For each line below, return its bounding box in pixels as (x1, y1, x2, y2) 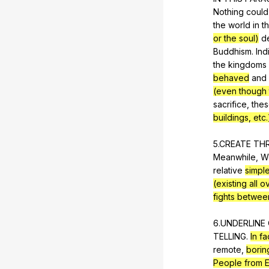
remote (213, 244, 241, 255)
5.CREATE (213, 138, 253, 149)
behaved (213, 72, 249, 83)
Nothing (213, 6, 246, 17)
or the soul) (213, 32, 259, 43)
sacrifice (213, 98, 247, 109)
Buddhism (213, 46, 252, 56)
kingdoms (228, 59, 267, 70)
